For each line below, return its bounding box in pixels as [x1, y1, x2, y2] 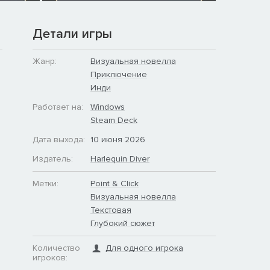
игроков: [33, 252, 67, 263]
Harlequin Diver [90, 153, 149, 164]
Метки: [33, 178, 58, 189]
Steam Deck [90, 115, 137, 125]
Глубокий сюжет [90, 218, 155, 228]
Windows [90, 101, 125, 112]
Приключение [90, 69, 147, 80]
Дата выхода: [33, 134, 85, 145]
